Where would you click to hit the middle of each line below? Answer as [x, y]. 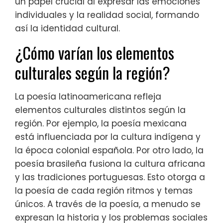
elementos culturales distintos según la [100, 110]
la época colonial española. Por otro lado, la [109, 150]
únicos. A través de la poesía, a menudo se [108, 204]
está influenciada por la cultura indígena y [108, 137]
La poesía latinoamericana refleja [88, 96]
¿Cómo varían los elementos [95, 52]
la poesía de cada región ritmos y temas [104, 190]
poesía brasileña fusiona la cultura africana [110, 164]
